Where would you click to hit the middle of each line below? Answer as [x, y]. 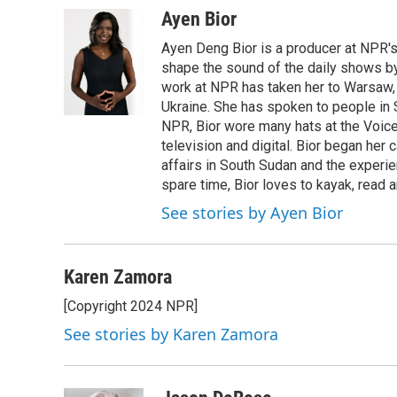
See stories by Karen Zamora [171, 334]
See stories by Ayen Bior [252, 213]
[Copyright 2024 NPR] [131, 306]
